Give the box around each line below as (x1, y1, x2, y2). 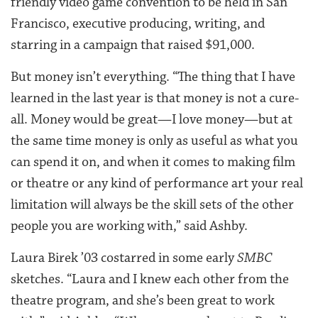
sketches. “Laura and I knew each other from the (11, 270, 289, 287)
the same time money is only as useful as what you (11, 131, 298, 149)
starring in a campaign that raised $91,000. (11, 35, 258, 53)
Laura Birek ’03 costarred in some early (11, 248, 237, 266)
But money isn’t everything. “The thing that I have (11, 67, 295, 85)
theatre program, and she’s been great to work (11, 291, 275, 309)
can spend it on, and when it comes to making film (11, 153, 295, 170)
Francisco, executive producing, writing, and (11, 14, 265, 32)
